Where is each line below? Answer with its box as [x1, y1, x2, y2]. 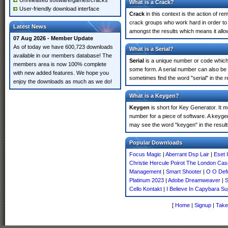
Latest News [13, 23, 46, 30]
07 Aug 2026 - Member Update [13, 35, 93, 41]
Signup [194, 202, 211, 208]
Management [129, 168, 161, 175]
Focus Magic [129, 151, 161, 157]
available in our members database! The [13, 52, 112, 59]
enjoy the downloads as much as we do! [13, 78, 112, 84]
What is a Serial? [129, 46, 174, 52]
